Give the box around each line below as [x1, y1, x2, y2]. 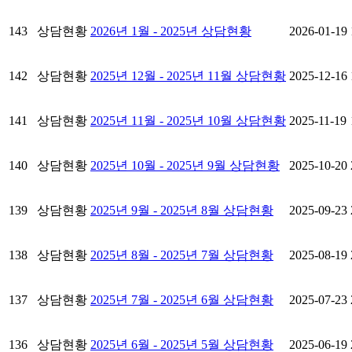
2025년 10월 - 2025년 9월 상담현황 [90, 158, 280, 172]
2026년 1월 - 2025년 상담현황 [90, 24, 251, 38]
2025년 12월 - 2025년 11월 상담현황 [90, 68, 286, 82]
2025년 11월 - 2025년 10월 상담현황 [90, 113, 286, 127]
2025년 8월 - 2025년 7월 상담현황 [90, 247, 273, 262]
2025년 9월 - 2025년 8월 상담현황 [90, 203, 273, 217]
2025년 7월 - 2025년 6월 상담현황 [90, 292, 273, 306]
